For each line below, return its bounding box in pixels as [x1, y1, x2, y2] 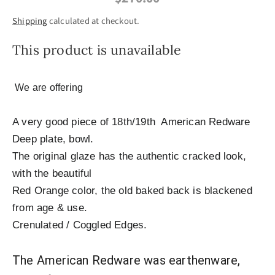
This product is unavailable [12, 41, 182, 59]
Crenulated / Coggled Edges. [12, 219, 147, 231]
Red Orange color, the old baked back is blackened [12, 185, 252, 197]
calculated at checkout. [47, 14, 140, 28]
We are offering [12, 82, 83, 93]
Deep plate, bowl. [12, 133, 94, 145]
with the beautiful [12, 168, 92, 180]
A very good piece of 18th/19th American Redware [12, 116, 250, 128]
